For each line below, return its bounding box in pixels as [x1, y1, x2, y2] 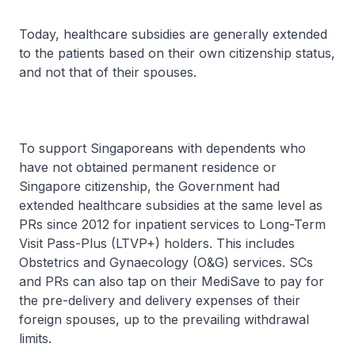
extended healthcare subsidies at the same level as [19, 197, 323, 213]
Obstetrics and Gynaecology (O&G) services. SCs [19, 254, 313, 270]
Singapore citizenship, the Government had [19, 178, 280, 194]
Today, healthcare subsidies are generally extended [19, 26, 327, 42]
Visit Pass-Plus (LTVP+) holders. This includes [19, 235, 295, 251]
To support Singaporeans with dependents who [19, 140, 306, 156]
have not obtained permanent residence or [19, 159, 277, 175]
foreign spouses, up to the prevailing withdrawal [19, 311, 309, 327]
